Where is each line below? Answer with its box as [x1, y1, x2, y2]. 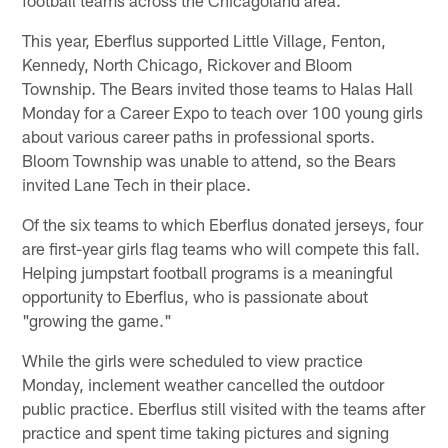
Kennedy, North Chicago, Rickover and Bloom [22, 53, 353, 74]
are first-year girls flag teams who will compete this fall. [22, 237, 421, 258]
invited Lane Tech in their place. [22, 173, 252, 194]
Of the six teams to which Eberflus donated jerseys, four [22, 213, 424, 234]
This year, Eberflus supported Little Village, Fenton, [22, 29, 387, 50]
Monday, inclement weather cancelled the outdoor [22, 373, 385, 394]
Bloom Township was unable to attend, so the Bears [22, 149, 397, 170]
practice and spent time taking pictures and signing [22, 421, 390, 442]
